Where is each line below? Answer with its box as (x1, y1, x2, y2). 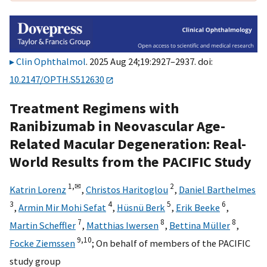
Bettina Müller (169, 219, 230, 231)
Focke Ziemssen (10, 237, 75, 249)
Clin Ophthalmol (16, 55, 86, 68)
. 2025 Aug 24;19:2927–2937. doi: (86, 55, 213, 68)
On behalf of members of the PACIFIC (96, 237, 250, 249)
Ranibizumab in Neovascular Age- (10, 116, 225, 135)
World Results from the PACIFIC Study (10, 152, 252, 171)
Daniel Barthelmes (179, 183, 256, 195)
